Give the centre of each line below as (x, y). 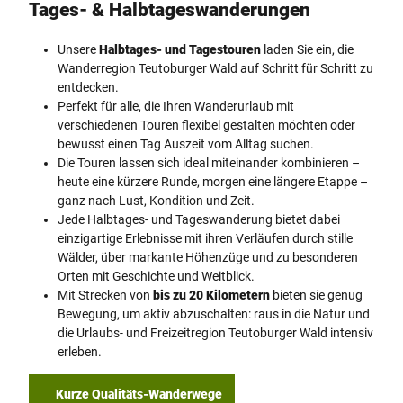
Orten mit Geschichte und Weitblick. (156, 276)
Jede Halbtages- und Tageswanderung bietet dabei (199, 219)
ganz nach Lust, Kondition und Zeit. (156, 200)
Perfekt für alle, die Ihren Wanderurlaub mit (176, 106)
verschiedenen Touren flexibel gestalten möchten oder (206, 125)
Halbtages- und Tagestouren (180, 49)
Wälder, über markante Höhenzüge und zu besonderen (208, 257)
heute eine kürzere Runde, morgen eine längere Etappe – (213, 181)
